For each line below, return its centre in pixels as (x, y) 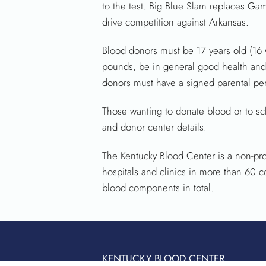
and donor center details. (154, 127)
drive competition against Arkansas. (175, 22)
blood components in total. (158, 188)
